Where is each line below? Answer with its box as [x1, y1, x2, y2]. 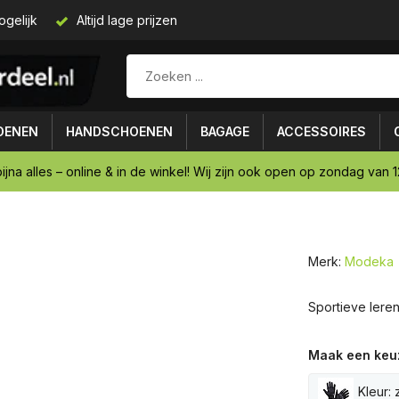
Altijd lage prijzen [73, 12, 177, 28]
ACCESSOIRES [277, 124, 366, 139]
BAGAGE [200, 124, 249, 139]
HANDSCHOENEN [66, 124, 173, 139]
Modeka [344, 254, 394, 269]
